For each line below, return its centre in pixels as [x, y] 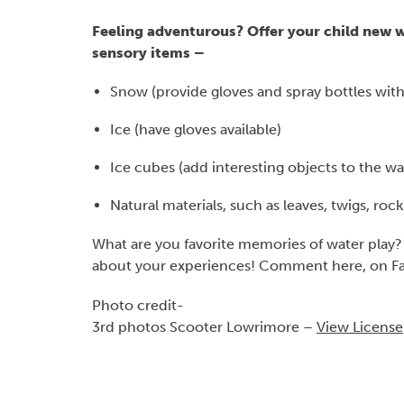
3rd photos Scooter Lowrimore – [204, 327]
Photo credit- [138, 305]
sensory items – [148, 53]
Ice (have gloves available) [196, 129]
